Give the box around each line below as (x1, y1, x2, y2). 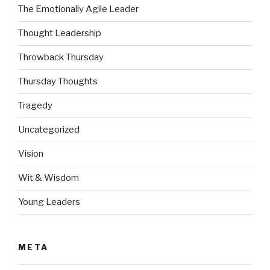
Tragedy (18, 100, 52, 111)
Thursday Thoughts (18, 76, 98, 87)
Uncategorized (18, 124, 80, 136)
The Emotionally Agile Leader (18, 4, 139, 15)
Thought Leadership (18, 28, 101, 39)
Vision (18, 148, 43, 160)
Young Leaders (18, 196, 80, 208)
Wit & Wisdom (18, 172, 79, 184)
